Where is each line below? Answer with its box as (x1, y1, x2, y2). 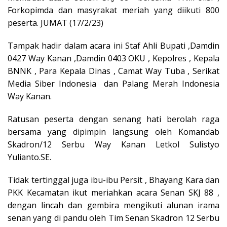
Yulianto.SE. (8, 152, 51, 163)
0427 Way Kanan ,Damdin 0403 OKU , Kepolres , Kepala (8, 53, 219, 64)
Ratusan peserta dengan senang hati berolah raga (8, 113, 219, 125)
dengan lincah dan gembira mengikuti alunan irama (8, 200, 219, 211)
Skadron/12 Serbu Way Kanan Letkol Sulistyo (8, 139, 219, 150)
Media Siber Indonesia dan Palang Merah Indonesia (8, 78, 219, 89)
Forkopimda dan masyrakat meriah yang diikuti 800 (8, 5, 219, 16)
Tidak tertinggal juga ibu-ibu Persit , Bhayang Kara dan (8, 174, 219, 185)
